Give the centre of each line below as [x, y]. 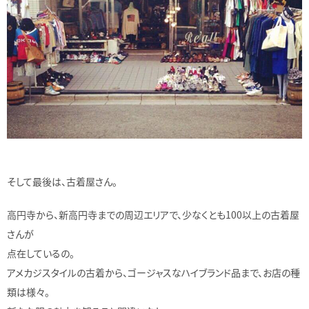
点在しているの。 [41, 253]
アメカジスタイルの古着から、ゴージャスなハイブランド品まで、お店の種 [153, 273]
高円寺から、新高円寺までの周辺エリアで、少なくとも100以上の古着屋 [153, 215]
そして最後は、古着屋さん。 [62, 182]
